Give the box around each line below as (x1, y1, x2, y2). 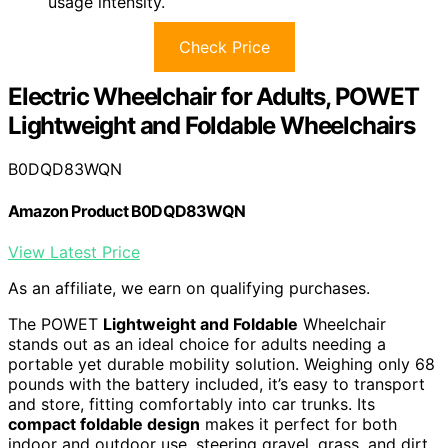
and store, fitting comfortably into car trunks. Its (8, 393, 375, 414)
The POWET (8, 313, 103, 334)
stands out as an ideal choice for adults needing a (8, 333, 386, 354)
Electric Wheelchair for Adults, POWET (8, 81, 419, 111)
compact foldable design (8, 413, 200, 434)
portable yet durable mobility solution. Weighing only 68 (8, 353, 435, 374)
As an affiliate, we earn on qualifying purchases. (8, 277, 370, 298)
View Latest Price (8, 241, 140, 262)
